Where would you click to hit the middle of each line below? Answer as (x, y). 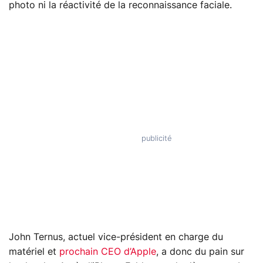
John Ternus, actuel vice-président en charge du (116, 237)
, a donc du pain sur (200, 252)
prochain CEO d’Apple (108, 252)
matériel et (34, 252)
